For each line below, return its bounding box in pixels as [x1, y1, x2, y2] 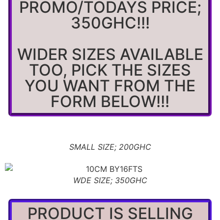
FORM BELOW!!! [51, 92, 169, 111]
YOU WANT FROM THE [25, 76, 195, 95]
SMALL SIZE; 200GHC [69, 142, 151, 152]
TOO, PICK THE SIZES [29, 60, 191, 80]
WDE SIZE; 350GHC [73, 175, 147, 185]
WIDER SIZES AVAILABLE [17, 45, 203, 64]
